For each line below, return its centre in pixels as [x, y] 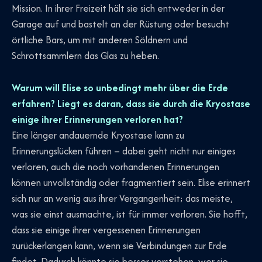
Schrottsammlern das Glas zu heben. [85, 56]
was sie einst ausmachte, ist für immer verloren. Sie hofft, [130, 214]
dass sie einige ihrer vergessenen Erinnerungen [106, 230]
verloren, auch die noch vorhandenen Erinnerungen [116, 166]
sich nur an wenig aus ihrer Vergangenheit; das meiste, [122, 198]
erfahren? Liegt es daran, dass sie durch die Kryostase [131, 103]
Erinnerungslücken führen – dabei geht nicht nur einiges [124, 151]
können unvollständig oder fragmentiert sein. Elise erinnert [131, 182]
